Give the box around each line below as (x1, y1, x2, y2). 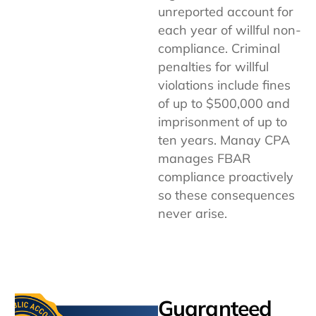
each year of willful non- (158, 21, 301, 38)
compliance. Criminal (158, 39, 280, 56)
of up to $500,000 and (158, 95, 290, 111)
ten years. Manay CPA (158, 131, 290, 148)
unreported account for (158, 3, 293, 20)
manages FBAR (158, 150, 250, 166)
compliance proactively (158, 168, 293, 185)
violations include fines (158, 76, 291, 93)
